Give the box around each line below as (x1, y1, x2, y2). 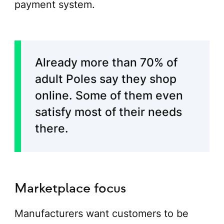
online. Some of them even (34, 88, 183, 103)
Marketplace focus (14, 181, 126, 195)
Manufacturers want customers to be (14, 207, 188, 219)
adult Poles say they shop (34, 72, 176, 86)
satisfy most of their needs (34, 105, 182, 119)
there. (34, 121, 68, 136)
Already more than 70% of (34, 55, 177, 70)
